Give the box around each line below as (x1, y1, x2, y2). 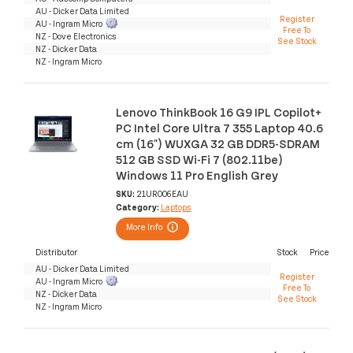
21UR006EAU (136, 188, 188, 199)
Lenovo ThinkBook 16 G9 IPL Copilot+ (115, 104, 321, 120)
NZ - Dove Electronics (35, 30, 117, 41)
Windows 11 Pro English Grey (115, 167, 278, 183)
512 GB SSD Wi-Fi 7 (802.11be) (115, 151, 283, 167)
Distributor (35, 246, 77, 257)
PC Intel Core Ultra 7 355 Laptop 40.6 (115, 120, 323, 136)
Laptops (160, 201, 191, 212)
